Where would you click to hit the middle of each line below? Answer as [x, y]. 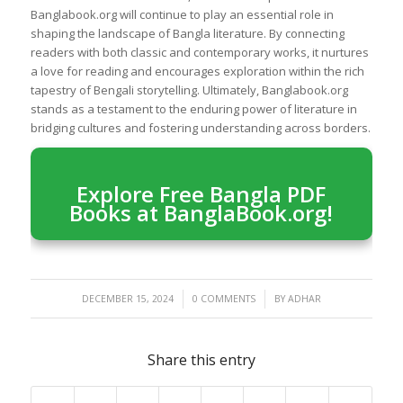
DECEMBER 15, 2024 [127, 299]
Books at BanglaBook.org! [201, 212]
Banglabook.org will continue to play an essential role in [182, 14]
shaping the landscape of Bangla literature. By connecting [187, 33]
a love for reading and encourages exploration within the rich [197, 71]
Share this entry [201, 360]
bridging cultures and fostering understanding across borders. [200, 127]
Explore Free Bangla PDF [201, 193]
